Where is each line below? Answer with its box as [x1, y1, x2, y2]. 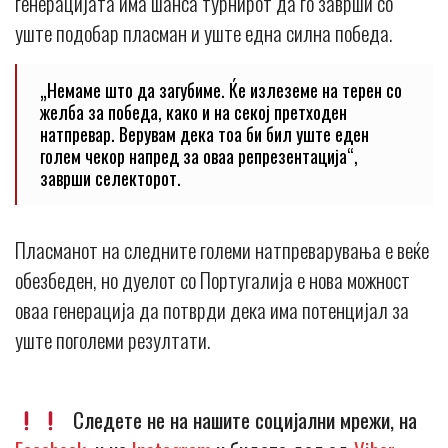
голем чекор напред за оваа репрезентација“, [40, 143, 358, 170]
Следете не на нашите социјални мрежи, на [62, 404, 417, 436]
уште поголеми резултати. [15, 324, 210, 356]
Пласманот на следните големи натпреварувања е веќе [15, 234, 429, 266]
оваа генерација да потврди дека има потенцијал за [15, 294, 409, 326]
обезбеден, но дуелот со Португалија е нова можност [15, 264, 410, 296]
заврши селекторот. [40, 165, 181, 192]
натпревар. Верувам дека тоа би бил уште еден [40, 121, 369, 148]
